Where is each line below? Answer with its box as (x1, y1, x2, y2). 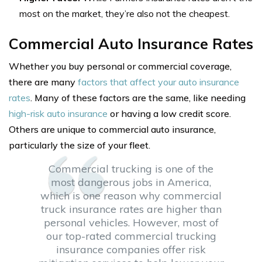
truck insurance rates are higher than (40, 202, 222, 216)
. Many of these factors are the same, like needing (30, 91, 246, 104)
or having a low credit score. (108, 107, 231, 119)
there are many (9, 75, 78, 88)
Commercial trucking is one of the (49, 161, 213, 175)
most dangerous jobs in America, (51, 175, 211, 189)
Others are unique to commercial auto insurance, (9, 123, 216, 135)
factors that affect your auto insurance (78, 75, 239, 88)
